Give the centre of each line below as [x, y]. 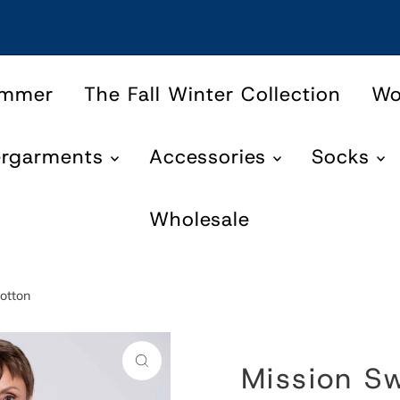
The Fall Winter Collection [212, 95]
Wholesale [200, 220]
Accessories [211, 157]
